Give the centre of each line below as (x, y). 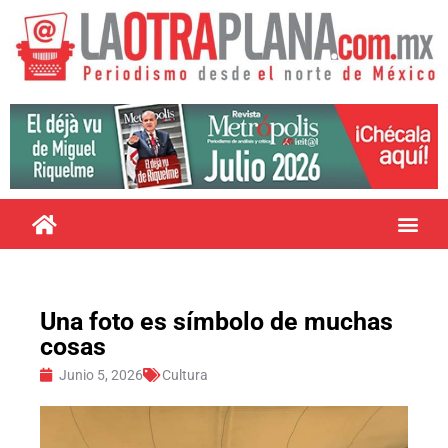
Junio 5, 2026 (101, 374)
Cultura (185, 374)
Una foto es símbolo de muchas (216, 321)
